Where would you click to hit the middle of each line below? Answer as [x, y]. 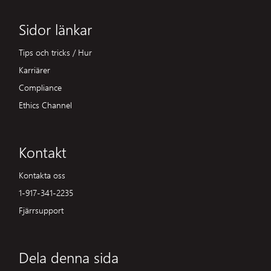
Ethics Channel [45, 104]
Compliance [40, 87]
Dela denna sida [69, 257]
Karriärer [34, 69]
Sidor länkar [55, 29]
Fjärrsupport [41, 210]
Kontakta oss [42, 175]
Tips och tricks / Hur [55, 52]
